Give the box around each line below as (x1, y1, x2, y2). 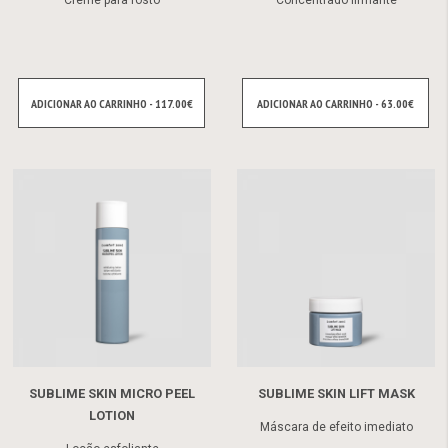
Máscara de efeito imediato (259, 419, 413, 434)
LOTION (89, 407, 135, 423)
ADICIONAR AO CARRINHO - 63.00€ (257, 95, 414, 111)
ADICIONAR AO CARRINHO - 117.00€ (30, 95, 193, 111)
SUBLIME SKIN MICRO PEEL (29, 385, 195, 401)
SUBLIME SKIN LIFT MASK (257, 385, 415, 401)
